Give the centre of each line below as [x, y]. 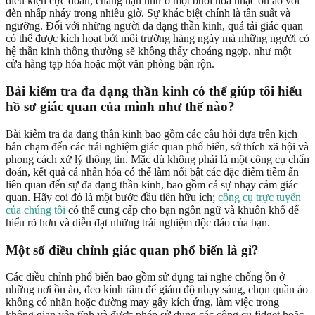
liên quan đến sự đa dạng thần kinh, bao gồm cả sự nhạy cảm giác [152, 184]
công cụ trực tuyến [259, 197]
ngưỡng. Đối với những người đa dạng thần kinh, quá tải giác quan [154, 26]
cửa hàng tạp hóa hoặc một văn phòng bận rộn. [110, 64]
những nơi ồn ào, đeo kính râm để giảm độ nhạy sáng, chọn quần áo [157, 290]
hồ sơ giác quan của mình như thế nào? [120, 107]
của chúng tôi [36, 210]
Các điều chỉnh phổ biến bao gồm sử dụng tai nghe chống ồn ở [145, 277]
